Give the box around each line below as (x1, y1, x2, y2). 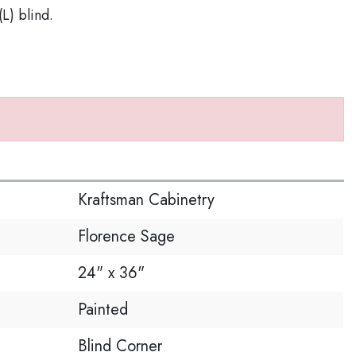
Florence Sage (78, 225, 176, 248)
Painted (78, 298, 129, 321)
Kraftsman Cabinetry (78, 188, 215, 211)
